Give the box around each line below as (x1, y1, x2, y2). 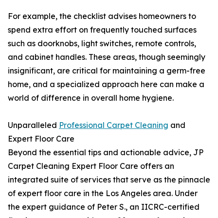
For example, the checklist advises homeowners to (8, 11, 196, 21)
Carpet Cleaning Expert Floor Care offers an (8, 161, 174, 171)
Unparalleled (8, 120, 59, 130)
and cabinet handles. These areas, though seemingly (8, 52, 205, 62)
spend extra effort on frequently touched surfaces (8, 25, 197, 35)
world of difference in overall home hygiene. (8, 93, 174, 103)
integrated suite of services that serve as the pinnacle (8, 175, 210, 185)
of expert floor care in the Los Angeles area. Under (8, 188, 198, 199)
